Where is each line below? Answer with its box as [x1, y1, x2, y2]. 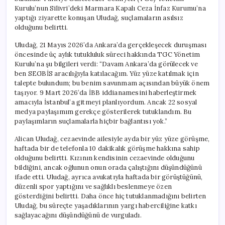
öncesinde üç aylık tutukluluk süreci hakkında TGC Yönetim [15, 50, 200, 59]
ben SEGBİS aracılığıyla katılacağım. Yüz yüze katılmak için [15, 69, 199, 78]
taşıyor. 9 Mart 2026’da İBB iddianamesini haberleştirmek [15, 88, 197, 97]
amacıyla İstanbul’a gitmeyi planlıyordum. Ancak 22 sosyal [15, 97, 197, 106]
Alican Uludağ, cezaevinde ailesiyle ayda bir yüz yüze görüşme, [15, 134, 210, 143]
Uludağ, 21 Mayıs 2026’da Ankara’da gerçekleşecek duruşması [15, 40, 207, 49]
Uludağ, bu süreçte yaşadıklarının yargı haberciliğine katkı [15, 201, 197, 210]
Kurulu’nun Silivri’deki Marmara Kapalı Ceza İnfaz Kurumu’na [15, 4, 206, 13]
